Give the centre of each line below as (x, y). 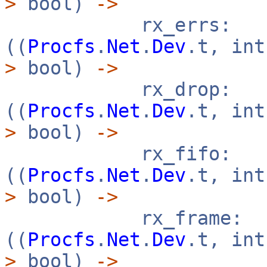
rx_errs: (118, 25)
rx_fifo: (118, 154)
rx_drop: (118, 89)
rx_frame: (124, 218)
